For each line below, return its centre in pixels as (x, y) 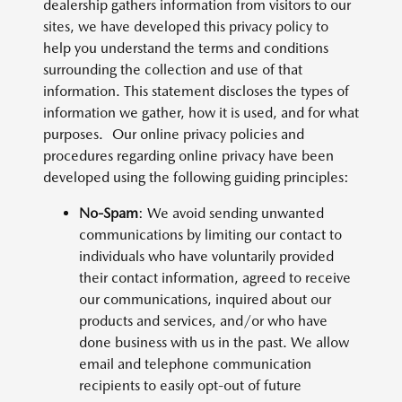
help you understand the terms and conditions (186, 48)
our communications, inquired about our (205, 299)
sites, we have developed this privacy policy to (186, 26)
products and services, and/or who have (203, 321)
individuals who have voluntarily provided (206, 256)
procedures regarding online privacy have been (188, 156)
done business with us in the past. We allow (214, 342)
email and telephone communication (195, 364)
